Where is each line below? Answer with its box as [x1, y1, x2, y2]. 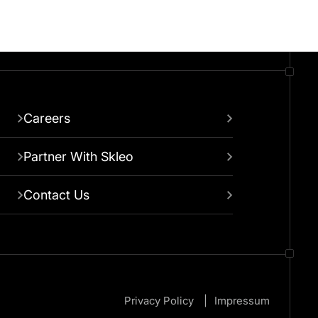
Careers [23, 111, 71, 126]
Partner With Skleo [23, 149, 134, 164]
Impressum [214, 295, 270, 307]
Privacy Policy [124, 295, 194, 307]
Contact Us [23, 187, 90, 202]
